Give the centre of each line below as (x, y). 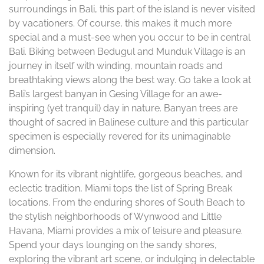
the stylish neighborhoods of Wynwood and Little (115, 217)
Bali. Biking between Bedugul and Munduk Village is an (127, 52)
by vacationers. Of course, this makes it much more (120, 23)
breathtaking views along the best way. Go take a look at (130, 80)
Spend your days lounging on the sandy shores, (113, 245)
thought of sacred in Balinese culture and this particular (129, 122)
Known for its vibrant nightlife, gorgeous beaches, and (126, 174)
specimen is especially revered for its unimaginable (120, 136)
